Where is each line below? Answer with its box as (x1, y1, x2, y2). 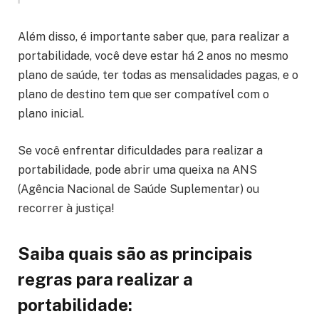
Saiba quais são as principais (18, 244, 253, 264)
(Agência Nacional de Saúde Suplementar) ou (18, 182, 259, 196)
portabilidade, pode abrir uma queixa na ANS (18, 162, 257, 177)
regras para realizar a (18, 269, 193, 290)
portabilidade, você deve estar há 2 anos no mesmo (18, 49, 288, 63)
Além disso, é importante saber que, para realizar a (18, 30, 289, 44)
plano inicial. (18, 107, 87, 121)
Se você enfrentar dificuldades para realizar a (18, 143, 263, 157)
